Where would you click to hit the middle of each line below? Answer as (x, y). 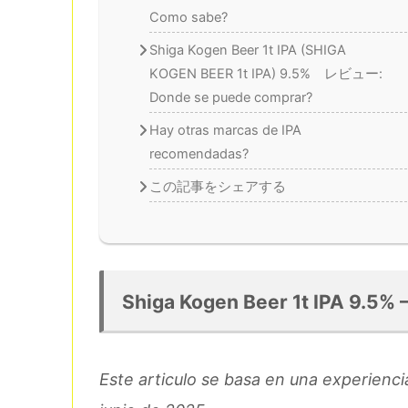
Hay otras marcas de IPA (225, 130)
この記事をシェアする (217, 187)
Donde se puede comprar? (230, 97)
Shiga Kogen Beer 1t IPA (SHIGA (247, 50)
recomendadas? (199, 153)
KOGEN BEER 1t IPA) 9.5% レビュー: (265, 73)
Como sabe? (188, 17)
